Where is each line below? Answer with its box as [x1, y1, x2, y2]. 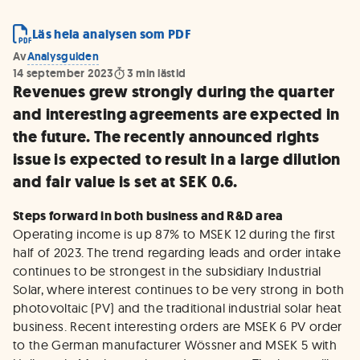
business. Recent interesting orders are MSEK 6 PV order [13, 318, 342, 334]
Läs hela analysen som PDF [32, 25, 191, 43]
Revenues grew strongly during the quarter [13, 81, 335, 103]
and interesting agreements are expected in [13, 104, 340, 125]
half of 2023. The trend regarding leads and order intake [13, 244, 341, 260]
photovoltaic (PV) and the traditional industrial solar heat [13, 300, 342, 316]
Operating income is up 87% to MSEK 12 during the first [13, 226, 336, 242]
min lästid [136, 66, 186, 80]
